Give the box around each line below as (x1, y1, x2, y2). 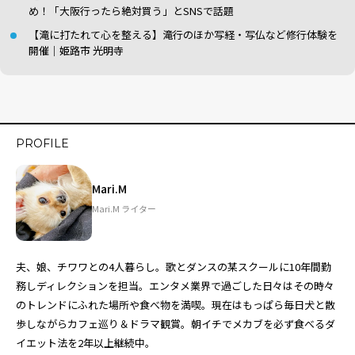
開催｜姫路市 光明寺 (29, 43, 124, 58)
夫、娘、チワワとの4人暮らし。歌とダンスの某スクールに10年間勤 (16, 259, 331, 274)
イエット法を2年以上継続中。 (16, 335, 155, 350)
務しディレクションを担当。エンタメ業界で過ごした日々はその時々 (16, 278, 334, 293)
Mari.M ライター (92, 202, 156, 215)
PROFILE (16, 136, 69, 151)
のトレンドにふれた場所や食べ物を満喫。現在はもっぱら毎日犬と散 (16, 297, 335, 312)
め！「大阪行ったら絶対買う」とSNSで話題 (29, 3, 234, 18)
